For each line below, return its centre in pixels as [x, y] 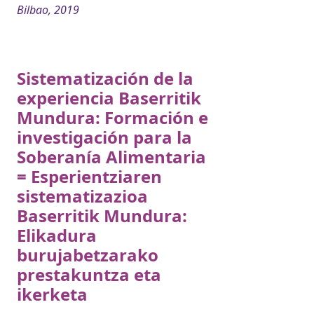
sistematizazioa [82, 196]
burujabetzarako [88, 254]
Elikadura [57, 235]
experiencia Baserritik [109, 97]
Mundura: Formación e [112, 117]
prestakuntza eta [89, 274]
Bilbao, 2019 [48, 9]
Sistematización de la [105, 78]
